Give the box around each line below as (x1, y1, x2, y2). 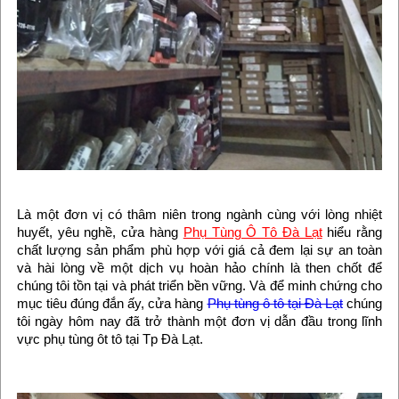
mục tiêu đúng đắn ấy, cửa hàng (16, 296, 208, 311)
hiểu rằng (322, 224, 383, 240)
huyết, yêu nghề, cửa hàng (16, 224, 183, 240)
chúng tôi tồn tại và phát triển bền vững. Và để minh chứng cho (16, 278, 383, 293)
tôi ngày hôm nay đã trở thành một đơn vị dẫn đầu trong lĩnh (16, 313, 383, 329)
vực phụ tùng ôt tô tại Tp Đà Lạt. (16, 331, 203, 346)
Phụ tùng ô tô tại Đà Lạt (207, 296, 344, 311)
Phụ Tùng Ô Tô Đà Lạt (183, 224, 322, 240)
